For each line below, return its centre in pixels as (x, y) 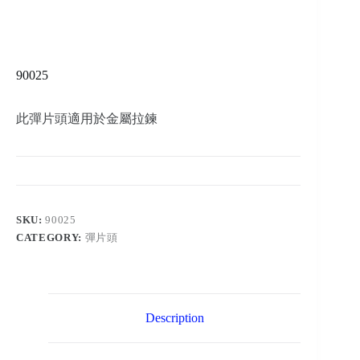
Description (174, 318)
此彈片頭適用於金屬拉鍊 (87, 119)
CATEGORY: (51, 238)
